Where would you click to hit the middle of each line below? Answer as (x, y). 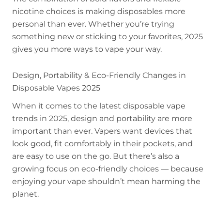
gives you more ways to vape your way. (87, 49)
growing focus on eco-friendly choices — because (108, 169)
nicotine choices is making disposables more (99, 11)
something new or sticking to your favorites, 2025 (108, 36)
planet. (25, 194)
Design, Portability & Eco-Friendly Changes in (99, 75)
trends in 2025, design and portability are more (102, 118)
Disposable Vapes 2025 (56, 88)
